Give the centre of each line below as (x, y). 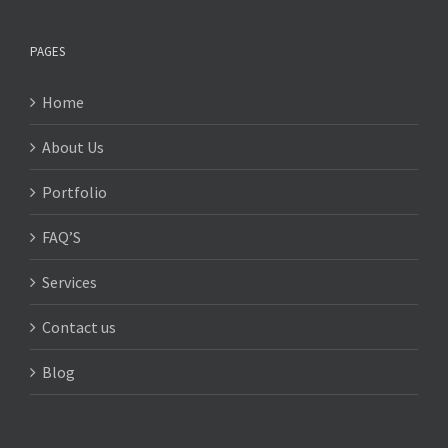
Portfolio (74, 191)
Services (69, 281)
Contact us (79, 326)
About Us (73, 146)
